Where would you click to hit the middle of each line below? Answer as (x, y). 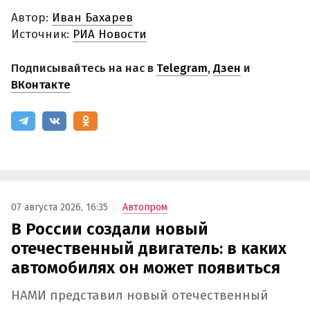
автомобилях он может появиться (146, 267)
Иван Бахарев (92, 17)
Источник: (42, 34)
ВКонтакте (41, 85)
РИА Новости (110, 34)
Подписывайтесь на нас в (84, 69)
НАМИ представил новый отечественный (140, 295)
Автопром (145, 207)
